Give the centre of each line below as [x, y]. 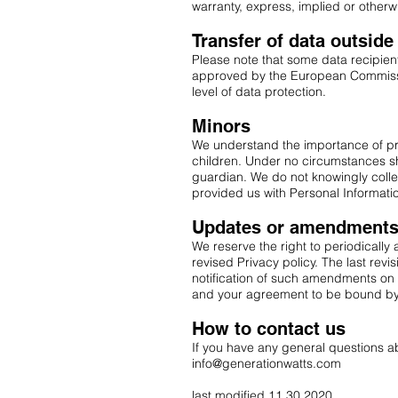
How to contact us [269, 329]
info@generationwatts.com [267, 363]
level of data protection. [259, 92]
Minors [221, 126]
